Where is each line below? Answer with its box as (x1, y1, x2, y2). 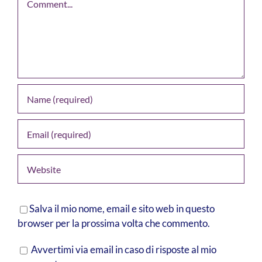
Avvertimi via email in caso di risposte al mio (30, 243, 216, 256)
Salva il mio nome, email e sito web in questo (29, 202, 215, 215)
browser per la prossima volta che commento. (17, 217, 210, 230)
